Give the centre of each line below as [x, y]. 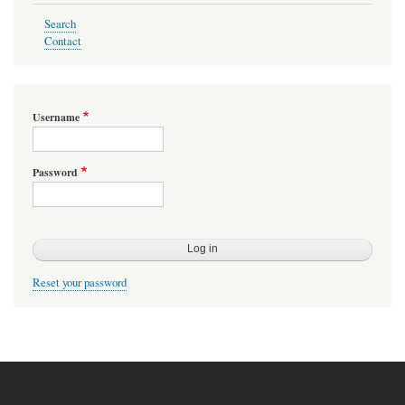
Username [56, 118]
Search [60, 24]
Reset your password [80, 282]
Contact [62, 42]
